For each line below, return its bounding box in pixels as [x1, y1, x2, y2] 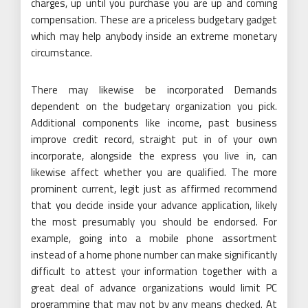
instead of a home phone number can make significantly [31, 246, 277, 263]
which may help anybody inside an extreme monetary [31, 27, 277, 44]
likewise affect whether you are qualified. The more [31, 164, 277, 180]
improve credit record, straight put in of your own [31, 131, 277, 147]
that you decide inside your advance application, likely [31, 197, 277, 213]
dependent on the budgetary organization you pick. [31, 98, 277, 114]
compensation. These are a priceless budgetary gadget [31, 11, 277, 27]
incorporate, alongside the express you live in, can [31, 147, 277, 164]
